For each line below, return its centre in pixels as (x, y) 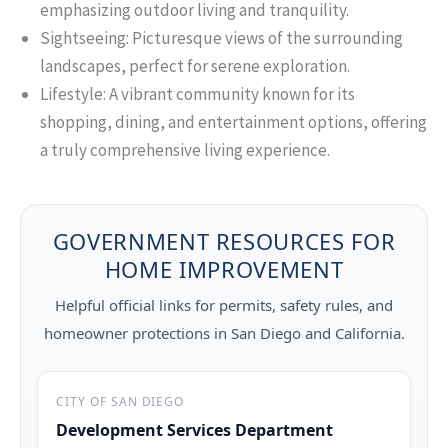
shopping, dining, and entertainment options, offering (233, 121)
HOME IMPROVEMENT (224, 268)
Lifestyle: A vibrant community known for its (197, 93)
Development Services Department (194, 429)
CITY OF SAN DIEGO (120, 401)
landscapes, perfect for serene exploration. (195, 65)
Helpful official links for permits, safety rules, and (224, 304)
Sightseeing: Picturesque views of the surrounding (221, 37)
